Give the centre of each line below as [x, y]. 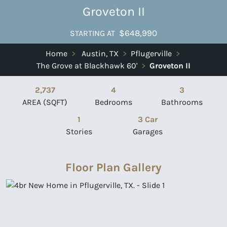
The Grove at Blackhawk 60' [87, 65]
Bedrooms [113, 102]
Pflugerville [151, 53]
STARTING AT [92, 33]
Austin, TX [100, 53]
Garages [148, 131]
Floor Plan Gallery [113, 167]
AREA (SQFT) [45, 102]
